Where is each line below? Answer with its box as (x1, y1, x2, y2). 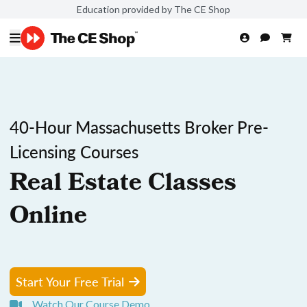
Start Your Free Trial (16, 273, 124, 290)
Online (10, 197, 87, 238)
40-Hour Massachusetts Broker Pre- (10, 115, 269, 138)
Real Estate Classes (10, 164, 236, 206)
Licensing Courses (10, 140, 138, 163)
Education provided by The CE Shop (77, 3, 230, 15)
